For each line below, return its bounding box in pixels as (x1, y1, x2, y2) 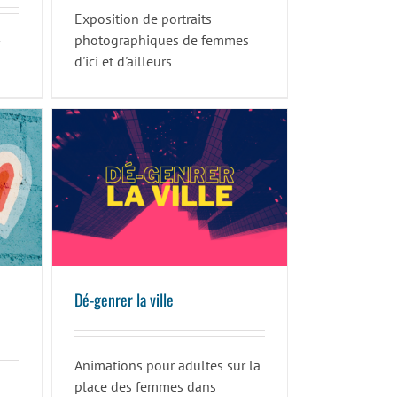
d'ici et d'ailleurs (74, 52, 172, 71)
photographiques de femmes (74, 31, 249, 50)
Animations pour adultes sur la (74, 356, 261, 375)
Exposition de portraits (74, 10, 212, 28)
